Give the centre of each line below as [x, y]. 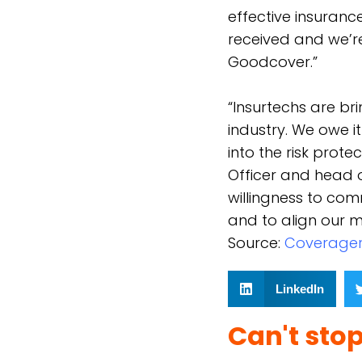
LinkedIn [299, 288]
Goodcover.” [273, 62]
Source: [256, 243]
